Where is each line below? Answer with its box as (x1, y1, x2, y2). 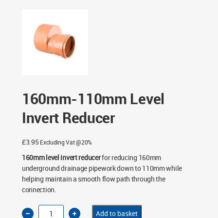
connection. (21, 185, 56, 195)
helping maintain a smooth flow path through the (21, 174, 165, 184)
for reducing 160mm (100, 153, 162, 163)
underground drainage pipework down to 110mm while (21, 163, 182, 173)
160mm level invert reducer (21, 153, 101, 163)
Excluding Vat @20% (40, 138, 92, 146)
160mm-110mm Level (21, 89, 165, 109)
